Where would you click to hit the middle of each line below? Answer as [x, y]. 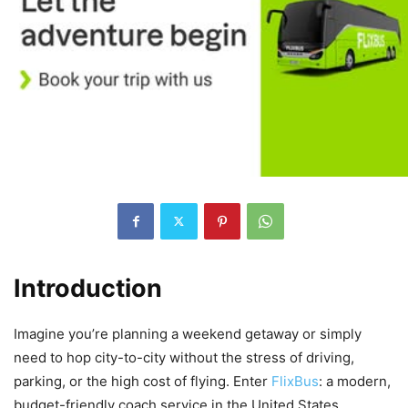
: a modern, [355, 381]
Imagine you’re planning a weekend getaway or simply [188, 333]
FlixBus [295, 381]
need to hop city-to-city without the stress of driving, [184, 357]
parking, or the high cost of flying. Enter [143, 381]
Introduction [88, 288]
